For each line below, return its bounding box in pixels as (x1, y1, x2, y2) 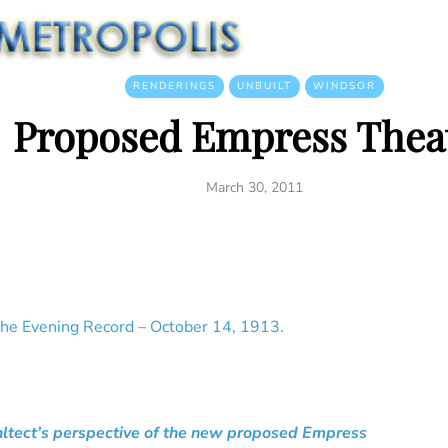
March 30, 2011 (205, 178, 303, 197)
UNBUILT (236, 79, 292, 93)
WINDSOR (312, 79, 376, 93)
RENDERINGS (132, 79, 216, 93)
